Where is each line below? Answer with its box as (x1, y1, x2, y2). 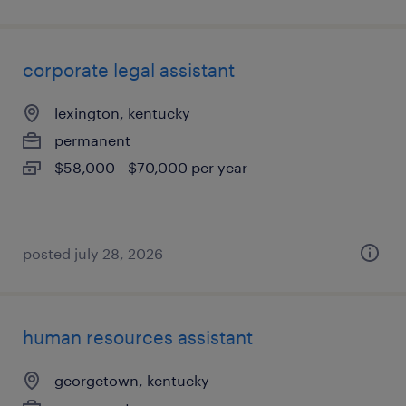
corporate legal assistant (23, 59, 235, 81)
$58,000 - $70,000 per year (54, 159, 247, 176)
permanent (54, 131, 130, 149)
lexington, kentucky (54, 104, 190, 121)
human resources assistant (23, 326, 253, 348)
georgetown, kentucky (54, 372, 209, 389)
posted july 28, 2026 (23, 245, 163, 262)
